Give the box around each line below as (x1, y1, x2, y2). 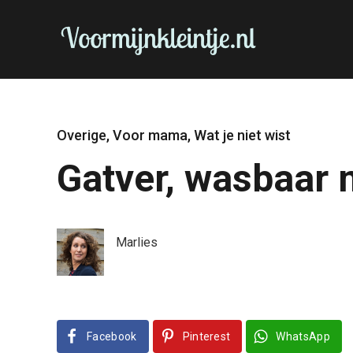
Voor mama (113, 127, 188, 143)
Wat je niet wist (194, 127, 291, 143)
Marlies (116, 235, 158, 250)
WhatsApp (276, 330, 331, 343)
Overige (57, 127, 106, 143)
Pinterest (182, 330, 231, 343)
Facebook (87, 330, 137, 343)
